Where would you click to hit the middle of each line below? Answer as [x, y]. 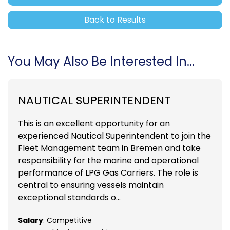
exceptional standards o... [69, 197]
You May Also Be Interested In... [101, 61]
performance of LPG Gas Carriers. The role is [108, 172]
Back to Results [115, 20]
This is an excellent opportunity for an [94, 123]
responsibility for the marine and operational [108, 160]
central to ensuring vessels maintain [91, 185]
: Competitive [68, 220]
